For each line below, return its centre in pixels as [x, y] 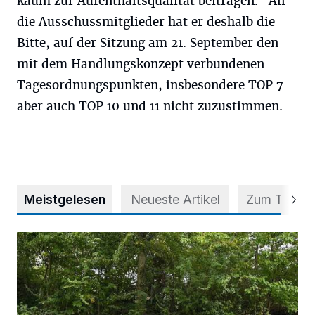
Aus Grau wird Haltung [73, 239]
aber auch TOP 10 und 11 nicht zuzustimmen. [150, 106]
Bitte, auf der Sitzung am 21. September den [148, 43]
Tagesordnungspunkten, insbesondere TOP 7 [150, 85]
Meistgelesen [65, 199]
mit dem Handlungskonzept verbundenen [141, 64]
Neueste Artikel [175, 199]
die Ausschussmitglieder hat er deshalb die [146, 21]
